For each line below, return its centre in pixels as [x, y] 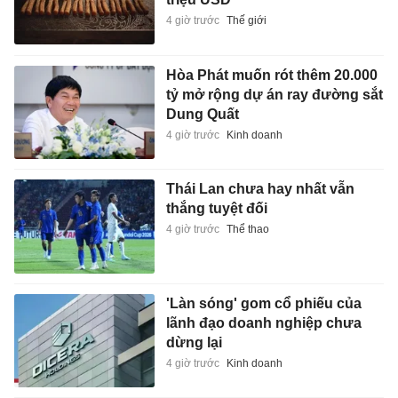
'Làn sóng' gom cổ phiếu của [263, 303]
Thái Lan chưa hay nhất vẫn [260, 189]
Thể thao [247, 230]
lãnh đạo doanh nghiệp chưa [263, 322]
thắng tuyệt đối [216, 209]
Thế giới [246, 21]
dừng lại [194, 342]
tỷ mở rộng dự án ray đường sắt [274, 94]
